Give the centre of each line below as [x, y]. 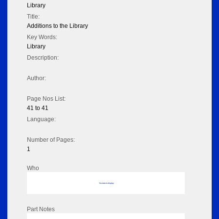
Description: [43, 58]
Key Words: [42, 37]
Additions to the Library [57, 26]
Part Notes [41, 209]
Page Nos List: [46, 99]
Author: [36, 78]
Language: [41, 120]
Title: [33, 17]
